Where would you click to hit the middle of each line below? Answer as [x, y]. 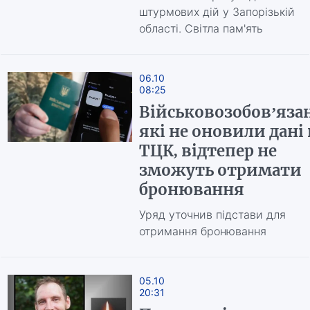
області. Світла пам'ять [201, 28]
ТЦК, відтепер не [208, 151]
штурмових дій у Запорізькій [217, 12]
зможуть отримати [220, 170]
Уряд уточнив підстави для [212, 215]
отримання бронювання [202, 231]
